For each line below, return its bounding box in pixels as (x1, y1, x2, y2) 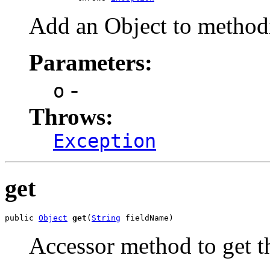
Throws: (29, 104, 113, 130)
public (5, 213, 39, 223)
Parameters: (29, 49, 152, 75)
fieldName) (121, 213, 174, 223)
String (92, 213, 121, 223)
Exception (53, 130, 156, 152)
